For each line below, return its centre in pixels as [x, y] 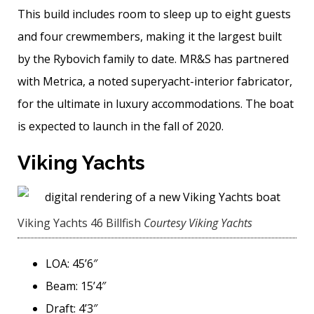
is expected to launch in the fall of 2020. [121, 127]
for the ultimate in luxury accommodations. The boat [156, 104]
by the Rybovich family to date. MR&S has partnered [153, 59]
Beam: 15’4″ [76, 286]
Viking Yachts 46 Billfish [79, 223]
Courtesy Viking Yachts [198, 223]
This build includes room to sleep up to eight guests [154, 14]
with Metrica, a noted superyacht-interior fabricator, [155, 82]
